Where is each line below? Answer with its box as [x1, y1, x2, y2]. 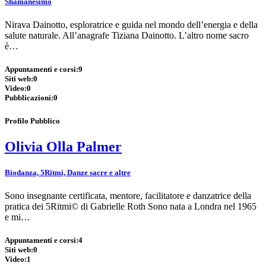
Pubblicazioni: [5, 93, 53, 103]
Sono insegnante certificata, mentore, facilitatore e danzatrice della [5, 191, 251, 201]
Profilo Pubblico [5, 116, 60, 125]
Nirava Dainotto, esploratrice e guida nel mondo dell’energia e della [5, 20, 258, 30]
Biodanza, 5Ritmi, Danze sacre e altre [5, 167, 131, 177]
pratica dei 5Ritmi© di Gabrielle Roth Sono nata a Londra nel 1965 [5, 201, 256, 212]
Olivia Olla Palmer [5, 138, 122, 154]
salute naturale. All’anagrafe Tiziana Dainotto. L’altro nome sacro [5, 30, 249, 41]
